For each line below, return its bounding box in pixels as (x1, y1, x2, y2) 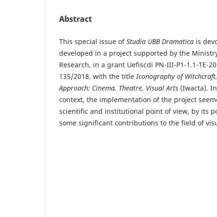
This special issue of (59, 36, 126, 46)
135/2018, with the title (59, 71, 134, 81)
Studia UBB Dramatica (126, 36, 194, 46)
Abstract (59, 13, 92, 24)
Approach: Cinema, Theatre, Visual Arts (59, 83, 178, 93)
